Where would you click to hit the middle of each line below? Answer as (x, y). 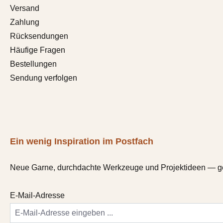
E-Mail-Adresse (37, 195)
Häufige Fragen (38, 50)
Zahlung (25, 22)
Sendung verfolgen (44, 78)
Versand (25, 8)
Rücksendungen (39, 36)
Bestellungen (33, 64)
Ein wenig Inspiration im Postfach (82, 141)
